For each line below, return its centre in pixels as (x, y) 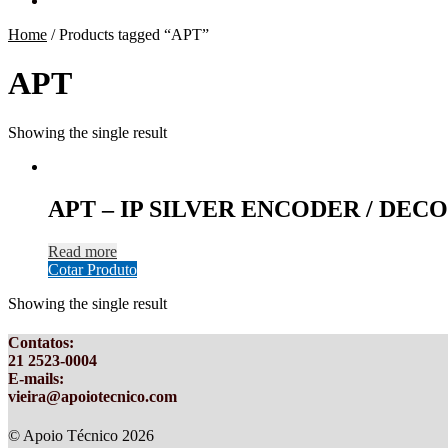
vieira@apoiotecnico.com (92, 396)
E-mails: (36, 378)
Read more (82, 251)
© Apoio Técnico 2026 (81, 436)
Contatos (38, 342)
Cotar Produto (92, 269)
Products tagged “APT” (134, 34)
